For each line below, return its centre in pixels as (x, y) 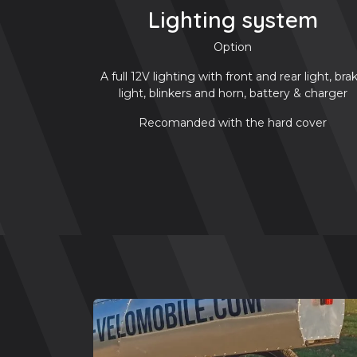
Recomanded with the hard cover (233, 122)
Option (233, 47)
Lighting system (233, 19)
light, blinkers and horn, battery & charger (233, 93)
